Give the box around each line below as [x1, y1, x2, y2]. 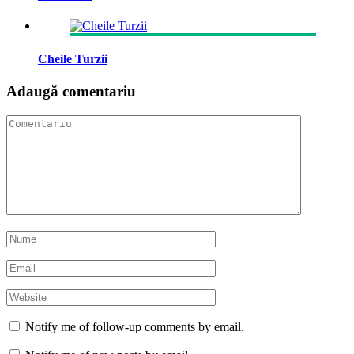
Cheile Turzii [38, 52, 107, 66]
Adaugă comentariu [6, 83, 136, 100]
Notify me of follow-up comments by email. [25, 320, 244, 334]
